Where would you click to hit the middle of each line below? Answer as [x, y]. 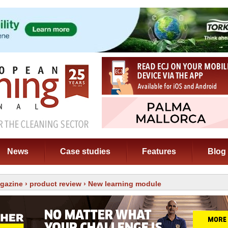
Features [159, 151]
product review [55, 184]
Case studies [85, 151]
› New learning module [121, 184]
